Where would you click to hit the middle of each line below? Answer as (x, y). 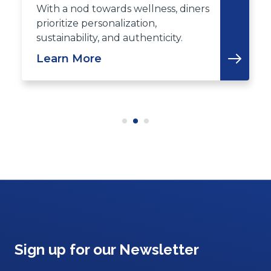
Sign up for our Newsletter (107, 250)
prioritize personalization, (96, 24)
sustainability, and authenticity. (109, 38)
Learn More (69, 59)
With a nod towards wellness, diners (123, 9)
